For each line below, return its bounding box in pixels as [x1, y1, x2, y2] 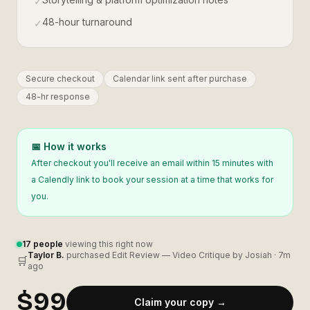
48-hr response [26, 91, 90, 102]
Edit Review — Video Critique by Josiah [112, 250, 272, 260]
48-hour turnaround [42, 16, 132, 28]
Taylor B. [28, 250, 64, 260]
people [31, 239, 63, 249]
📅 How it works [31, 140, 107, 152]
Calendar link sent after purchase [113, 73, 247, 84]
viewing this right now [63, 239, 153, 249]
